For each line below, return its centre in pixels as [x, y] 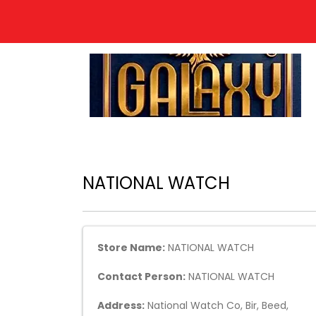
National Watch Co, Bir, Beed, [217, 305]
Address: [121, 305]
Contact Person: [141, 276]
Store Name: [131, 248]
